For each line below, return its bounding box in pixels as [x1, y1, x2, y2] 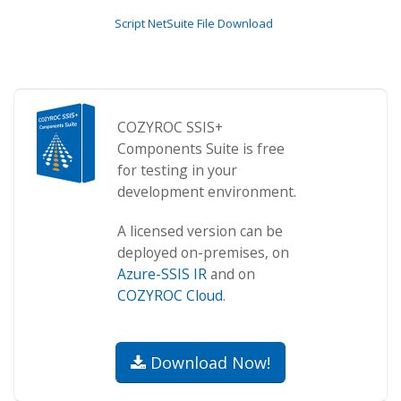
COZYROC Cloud [117, 286, 223, 305]
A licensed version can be [117, 221, 283, 241]
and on [207, 264, 255, 284]
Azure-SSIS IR [117, 264, 207, 284]
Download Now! [146, 352, 270, 373]
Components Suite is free [117, 139, 285, 158]
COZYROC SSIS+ [117, 117, 223, 137]
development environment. [117, 182, 296, 201]
